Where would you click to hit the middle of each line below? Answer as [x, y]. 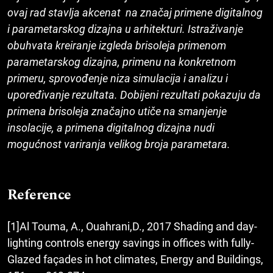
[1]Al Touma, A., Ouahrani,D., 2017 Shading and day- [132, 227]
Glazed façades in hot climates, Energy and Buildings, [135, 260]
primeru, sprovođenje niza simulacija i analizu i [118, 79]
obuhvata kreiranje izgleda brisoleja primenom [117, 46]
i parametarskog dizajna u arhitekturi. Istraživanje [125, 29]
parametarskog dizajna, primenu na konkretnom [122, 62]
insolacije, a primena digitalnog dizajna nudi [111, 128]
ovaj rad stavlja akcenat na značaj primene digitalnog [135, 13]
